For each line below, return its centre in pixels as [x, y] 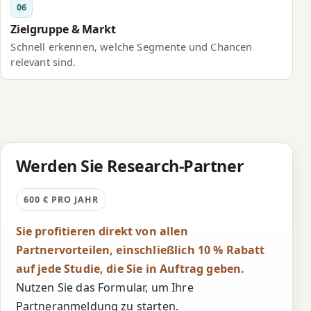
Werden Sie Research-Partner [130, 166]
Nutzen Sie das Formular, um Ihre [104, 288]
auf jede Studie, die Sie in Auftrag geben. [130, 269]
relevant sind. [43, 62]
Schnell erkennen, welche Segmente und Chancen [132, 47]
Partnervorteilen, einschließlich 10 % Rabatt [140, 250]
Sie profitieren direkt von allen [102, 232]
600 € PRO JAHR [61, 199]
